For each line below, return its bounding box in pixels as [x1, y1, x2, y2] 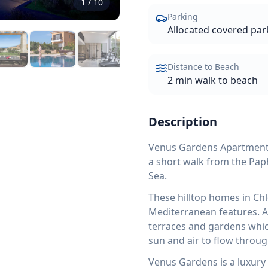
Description [148, 114, 217, 130]
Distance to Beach [167, 61, 239, 72]
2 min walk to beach [167, 74, 258, 87]
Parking [167, 11, 198, 22]
